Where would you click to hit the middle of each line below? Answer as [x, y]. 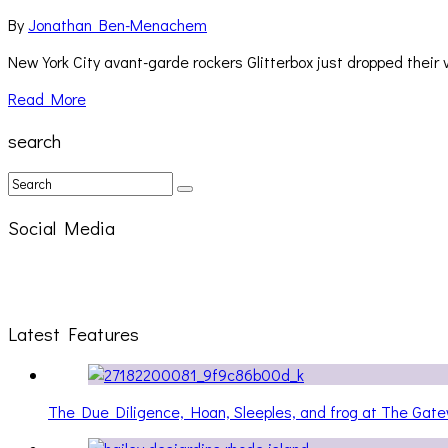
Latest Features [73, 333]
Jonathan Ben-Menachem [117, 25]
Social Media [61, 228]
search [34, 140]
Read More [47, 99]
